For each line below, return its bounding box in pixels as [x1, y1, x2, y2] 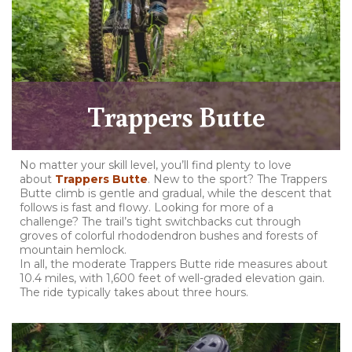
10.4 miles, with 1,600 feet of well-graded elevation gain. [20, 270, 324, 285]
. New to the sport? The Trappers [148, 171, 327, 186]
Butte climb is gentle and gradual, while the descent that [20, 185, 332, 200]
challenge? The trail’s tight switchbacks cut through [20, 214, 301, 229]
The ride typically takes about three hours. [20, 284, 248, 299]
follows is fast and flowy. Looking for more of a [20, 200, 273, 214]
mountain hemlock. [20, 242, 126, 257]
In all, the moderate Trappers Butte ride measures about [20, 256, 328, 271]
